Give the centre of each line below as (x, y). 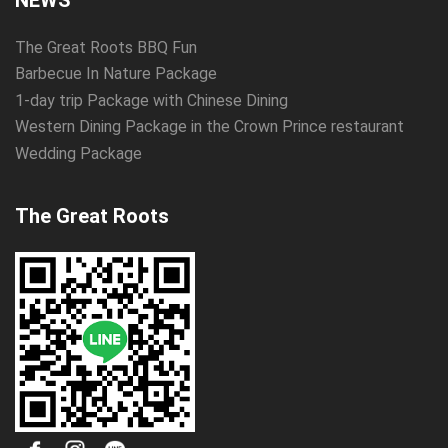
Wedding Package (78, 153)
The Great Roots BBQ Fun (106, 47)
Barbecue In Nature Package (116, 74)
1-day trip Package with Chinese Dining (151, 100)
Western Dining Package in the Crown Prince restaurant (209, 127)
